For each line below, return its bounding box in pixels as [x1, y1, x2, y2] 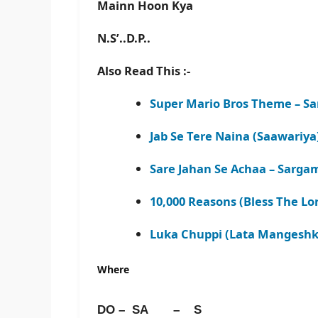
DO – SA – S [97, 303, 209, 317]
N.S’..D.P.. [97, 30, 150, 47]
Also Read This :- [97, 62, 190, 79]
